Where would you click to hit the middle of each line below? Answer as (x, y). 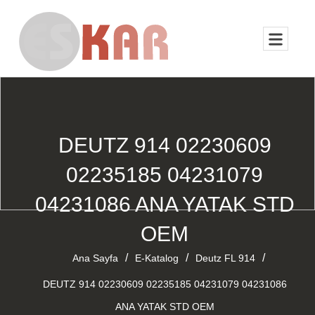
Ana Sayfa (95, 258)
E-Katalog (156, 258)
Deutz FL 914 (225, 258)
